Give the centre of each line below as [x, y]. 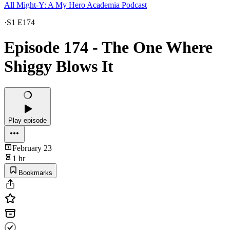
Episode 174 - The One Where [108, 47]
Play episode [27, 120]
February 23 [32, 148]
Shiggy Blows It [59, 66]
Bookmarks [35, 172]
